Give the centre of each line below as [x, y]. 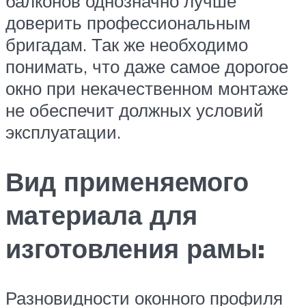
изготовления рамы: [135, 248]
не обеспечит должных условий [135, 110]
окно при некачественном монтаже [147, 88]
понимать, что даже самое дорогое [147, 66]
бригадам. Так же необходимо [127, 44]
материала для [101, 214]
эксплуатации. [63, 131]
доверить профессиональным [128, 22]
